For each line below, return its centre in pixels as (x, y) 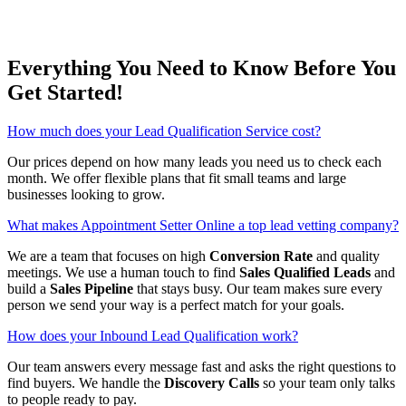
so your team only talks (327, 383)
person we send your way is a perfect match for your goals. (176, 305)
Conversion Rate (261, 256)
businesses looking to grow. (86, 195)
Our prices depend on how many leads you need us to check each (194, 162)
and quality (346, 256)
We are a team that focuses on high (108, 256)
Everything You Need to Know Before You (202, 68)
